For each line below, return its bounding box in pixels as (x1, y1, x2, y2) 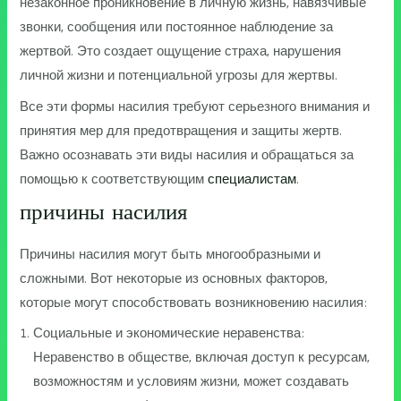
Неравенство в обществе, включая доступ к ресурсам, (33, 350, 371, 365)
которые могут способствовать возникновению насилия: (20, 295, 368, 311)
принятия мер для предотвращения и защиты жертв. (20, 123, 343, 138)
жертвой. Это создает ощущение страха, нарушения (20, 44, 342, 59)
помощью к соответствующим (20, 171, 209, 186)
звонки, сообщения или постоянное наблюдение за (20, 20, 334, 35)
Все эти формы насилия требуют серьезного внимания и (20, 98, 371, 114)
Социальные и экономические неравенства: (33, 326, 305, 341)
